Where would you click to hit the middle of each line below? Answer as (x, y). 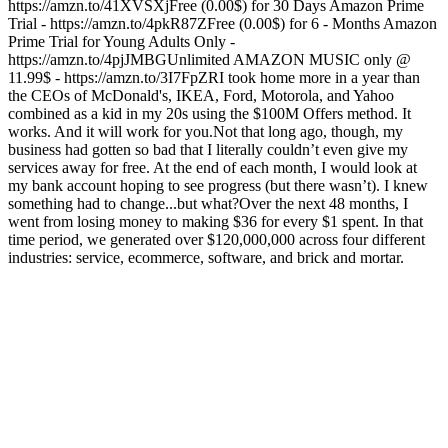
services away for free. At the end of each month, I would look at (212, 167)
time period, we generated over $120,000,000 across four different (216, 239)
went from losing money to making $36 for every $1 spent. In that (215, 221)
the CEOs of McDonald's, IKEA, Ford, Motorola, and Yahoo (201, 95)
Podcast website (58, 275)
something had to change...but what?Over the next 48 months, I (208, 203)
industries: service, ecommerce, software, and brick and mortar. (206, 257)
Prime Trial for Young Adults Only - (121, 41)
